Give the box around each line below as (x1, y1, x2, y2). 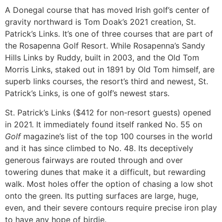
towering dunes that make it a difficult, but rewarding (5, 166, 206, 177)
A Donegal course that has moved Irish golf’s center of (5, 5, 210, 15)
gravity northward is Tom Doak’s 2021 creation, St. (5, 17, 196, 27)
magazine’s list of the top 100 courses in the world (21, 131, 213, 141)
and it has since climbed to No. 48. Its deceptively (5, 143, 193, 153)
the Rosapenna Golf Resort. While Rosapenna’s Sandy (5, 41, 205, 51)
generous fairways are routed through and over (5, 155, 183, 165)
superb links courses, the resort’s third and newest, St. (5, 76, 208, 87)
